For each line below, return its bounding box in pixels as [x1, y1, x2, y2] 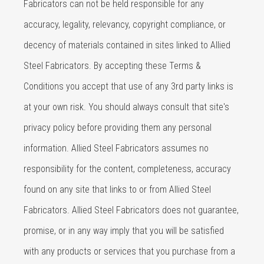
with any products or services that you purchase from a [24, 246, 235, 257]
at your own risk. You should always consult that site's [24, 101, 229, 113]
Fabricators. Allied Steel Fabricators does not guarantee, [24, 204, 239, 216]
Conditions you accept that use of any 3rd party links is [24, 81, 233, 92]
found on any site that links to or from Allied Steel [24, 184, 211, 195]
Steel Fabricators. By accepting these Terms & [24, 60, 201, 71]
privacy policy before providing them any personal [24, 122, 212, 133]
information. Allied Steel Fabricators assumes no [24, 143, 209, 154]
